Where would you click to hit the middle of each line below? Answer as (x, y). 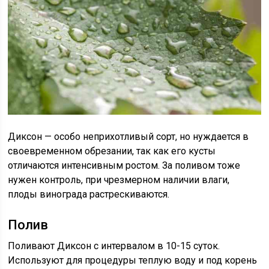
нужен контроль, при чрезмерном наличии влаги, (119, 180)
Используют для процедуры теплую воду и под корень (133, 260)
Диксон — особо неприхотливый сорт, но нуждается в (128, 136)
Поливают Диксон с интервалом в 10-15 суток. (114, 246)
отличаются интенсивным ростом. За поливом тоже (124, 165)
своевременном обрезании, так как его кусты (112, 151)
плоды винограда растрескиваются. (89, 194)
